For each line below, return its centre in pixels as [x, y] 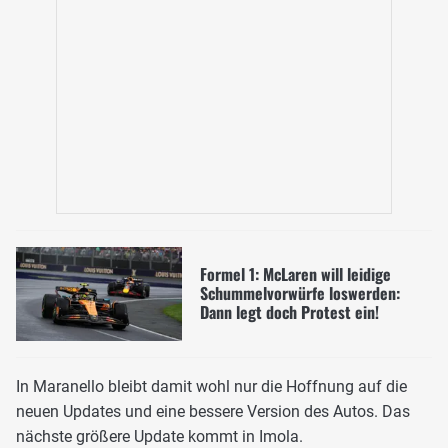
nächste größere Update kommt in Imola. [159, 436]
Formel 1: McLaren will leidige [295, 274]
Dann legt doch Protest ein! [289, 312]
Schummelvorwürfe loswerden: [299, 293]
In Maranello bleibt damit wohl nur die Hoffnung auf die [211, 386]
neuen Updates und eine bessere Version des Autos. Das [213, 411]
